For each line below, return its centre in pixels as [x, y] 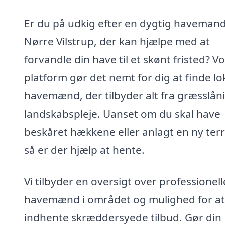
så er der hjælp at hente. [84, 149]
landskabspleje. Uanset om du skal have [122, 113]
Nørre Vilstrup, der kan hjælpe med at [117, 41]
